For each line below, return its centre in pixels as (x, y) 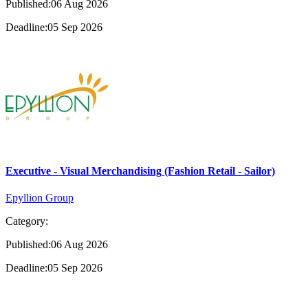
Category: (27, 221)
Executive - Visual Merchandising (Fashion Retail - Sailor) (140, 170)
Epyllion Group (40, 198)
